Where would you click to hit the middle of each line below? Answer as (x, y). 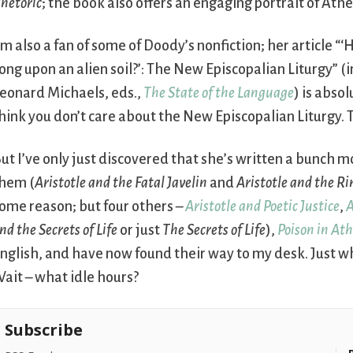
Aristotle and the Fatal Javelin (121, 183)
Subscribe (44, 330)
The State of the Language (219, 93)
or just (140, 230)
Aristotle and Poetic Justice (263, 207)
